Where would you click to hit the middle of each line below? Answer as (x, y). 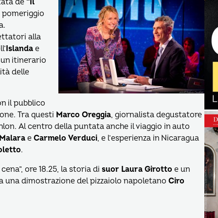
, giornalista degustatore (156, 115)
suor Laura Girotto (137, 169)
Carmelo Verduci (65, 138)
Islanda (19, 49)
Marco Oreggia (83, 115)
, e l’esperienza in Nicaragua (148, 138)
